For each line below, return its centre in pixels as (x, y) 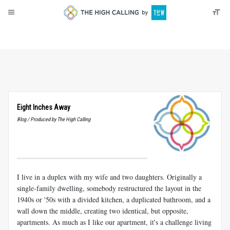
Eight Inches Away (44, 107)
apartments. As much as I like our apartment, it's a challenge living (114, 222)
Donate (42, 34)
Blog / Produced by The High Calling (54, 119)
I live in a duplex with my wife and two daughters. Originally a (109, 177)
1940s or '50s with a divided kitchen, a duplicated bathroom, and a (114, 199)
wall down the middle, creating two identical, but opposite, (103, 210)
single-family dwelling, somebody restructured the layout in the (109, 188)
